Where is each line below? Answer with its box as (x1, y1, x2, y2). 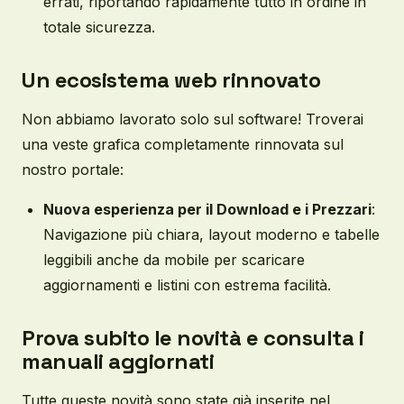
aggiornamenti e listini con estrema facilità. (43, 276, 331, 294)
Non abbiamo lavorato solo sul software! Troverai (22, 110, 363, 128)
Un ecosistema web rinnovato (22, 66, 321, 94)
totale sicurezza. (43, 18, 155, 36)
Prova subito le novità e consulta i (22, 324, 364, 352)
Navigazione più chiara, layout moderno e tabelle (43, 225, 380, 243)
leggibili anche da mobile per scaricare (43, 251, 305, 269)
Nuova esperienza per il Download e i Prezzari (43, 200, 372, 218)
